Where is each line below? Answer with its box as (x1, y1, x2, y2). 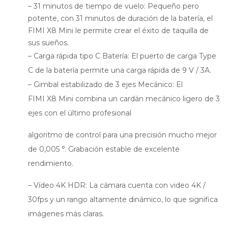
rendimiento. (28, 158, 73, 168)
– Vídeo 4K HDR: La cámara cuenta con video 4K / (28, 180, 206, 190)
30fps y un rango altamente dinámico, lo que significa (28, 194, 218, 204)
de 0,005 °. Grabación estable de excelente (28, 144, 180, 154)
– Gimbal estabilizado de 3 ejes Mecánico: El (28, 79, 183, 89)
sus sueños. (28, 38, 69, 47)
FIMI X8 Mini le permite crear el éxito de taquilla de (28, 25, 209, 35)
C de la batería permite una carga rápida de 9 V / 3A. (28, 65, 211, 75)
